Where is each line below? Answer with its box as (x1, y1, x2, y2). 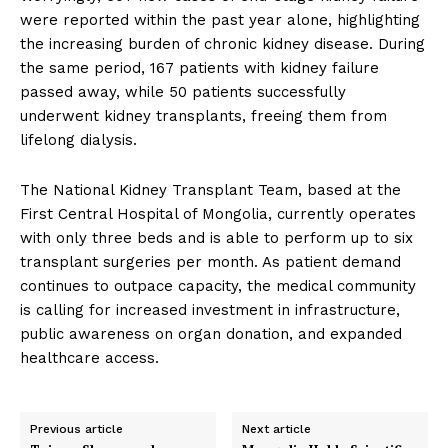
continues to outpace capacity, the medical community (20, 277, 416, 295)
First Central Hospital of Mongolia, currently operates (20, 205, 416, 223)
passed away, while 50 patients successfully (20, 83, 346, 101)
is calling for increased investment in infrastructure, (20, 301, 400, 319)
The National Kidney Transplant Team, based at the (20, 181, 401, 199)
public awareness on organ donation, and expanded (20, 325, 402, 343)
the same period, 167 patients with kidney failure (20, 59, 379, 77)
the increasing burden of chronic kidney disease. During (20, 35, 425, 53)
